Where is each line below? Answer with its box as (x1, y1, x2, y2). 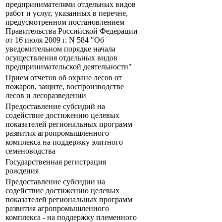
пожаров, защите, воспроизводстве (5, 82, 124, 91)
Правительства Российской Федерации (5, 27, 138, 36)
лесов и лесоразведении (5, 91, 86, 100)
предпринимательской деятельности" (5, 62, 132, 71)
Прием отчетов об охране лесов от (5, 73, 122, 82)
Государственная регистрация (5, 158, 106, 166)
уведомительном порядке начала (5, 45, 115, 54)
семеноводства (5, 147, 55, 156)
